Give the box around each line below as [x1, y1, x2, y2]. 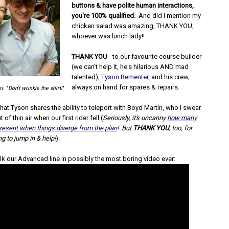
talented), [72, 73, 102, 81]
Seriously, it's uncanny [103, 114, 168, 122]
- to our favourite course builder [107, 53, 202, 60]
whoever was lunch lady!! [72, 32, 145, 40]
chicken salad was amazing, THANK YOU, [72, 22, 194, 30]
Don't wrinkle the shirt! [8, 85, 63, 91]
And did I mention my [135, 12, 201, 19]
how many [167, 114, 197, 122]
